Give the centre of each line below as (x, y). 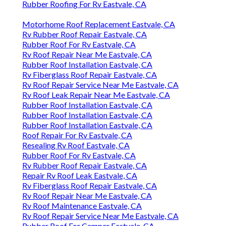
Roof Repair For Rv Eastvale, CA (77, 135)
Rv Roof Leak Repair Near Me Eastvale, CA (96, 95)
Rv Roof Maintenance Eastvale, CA (82, 206)
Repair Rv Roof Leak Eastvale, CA (80, 176)
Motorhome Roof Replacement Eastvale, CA (99, 24)
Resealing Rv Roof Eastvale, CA (76, 145)
